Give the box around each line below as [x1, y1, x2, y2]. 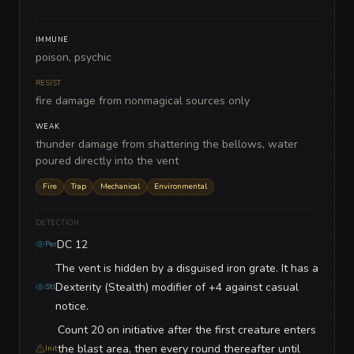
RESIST [36, 78, 62, 88]
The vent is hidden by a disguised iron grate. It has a [55, 261, 318, 276]
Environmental [154, 181, 207, 192]
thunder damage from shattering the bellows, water [36, 137, 298, 152]
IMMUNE [36, 35, 69, 44]
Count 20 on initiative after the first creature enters [58, 322, 316, 337]
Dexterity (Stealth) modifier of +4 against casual [55, 280, 299, 295]
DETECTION [36, 218, 80, 228]
